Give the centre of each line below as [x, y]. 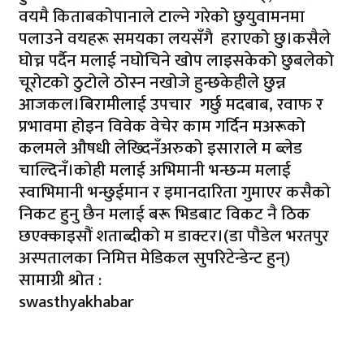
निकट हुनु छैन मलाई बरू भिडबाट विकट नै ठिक [165, 214]
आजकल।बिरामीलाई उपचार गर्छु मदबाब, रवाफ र [171, 104]
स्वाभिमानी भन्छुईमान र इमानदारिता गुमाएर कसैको [175, 192]
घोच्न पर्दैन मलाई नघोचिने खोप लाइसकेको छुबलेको [176, 61]
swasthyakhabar [76, 302]
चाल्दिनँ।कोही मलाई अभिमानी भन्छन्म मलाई [155, 170]
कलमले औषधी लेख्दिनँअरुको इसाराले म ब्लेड [160, 148]
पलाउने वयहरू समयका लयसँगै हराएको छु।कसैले [175, 39]
